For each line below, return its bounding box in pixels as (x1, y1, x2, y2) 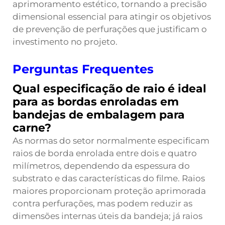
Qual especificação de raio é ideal (13, 82, 206, 95)
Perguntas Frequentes (13, 62, 154, 76)
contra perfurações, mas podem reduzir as (13, 198, 192, 208)
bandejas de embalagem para (13, 108, 185, 122)
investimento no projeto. (13, 37, 118, 47)
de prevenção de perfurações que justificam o (13, 24, 207, 34)
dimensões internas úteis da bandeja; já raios (13, 211, 202, 221)
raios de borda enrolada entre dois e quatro (13, 148, 197, 158)
